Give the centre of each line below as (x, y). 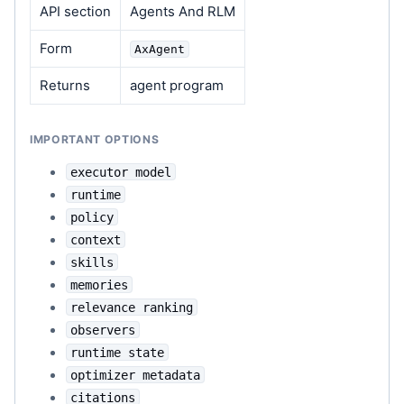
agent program (176, 86)
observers (103, 330)
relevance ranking (132, 307)
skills (92, 262)
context (96, 239)
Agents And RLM (182, 12)
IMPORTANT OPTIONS (95, 139)
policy (92, 217)
